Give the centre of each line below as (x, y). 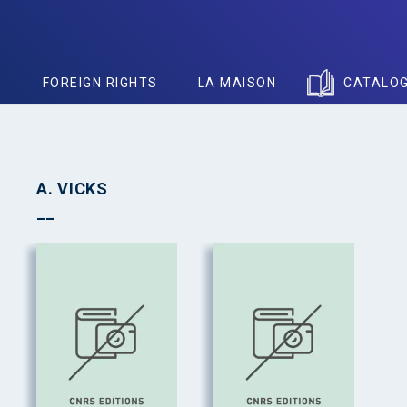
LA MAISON (237, 83)
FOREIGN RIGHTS (100, 83)
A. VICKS (72, 189)
